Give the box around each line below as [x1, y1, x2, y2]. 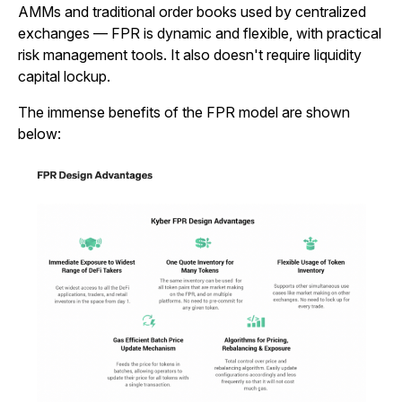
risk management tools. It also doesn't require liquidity [18, 46, 362, 65]
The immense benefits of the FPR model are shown [18, 103, 350, 122]
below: [18, 125, 61, 144]
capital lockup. [18, 67, 110, 86]
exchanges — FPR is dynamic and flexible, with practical [18, 24, 381, 43]
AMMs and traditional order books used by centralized [18, 3, 366, 22]
